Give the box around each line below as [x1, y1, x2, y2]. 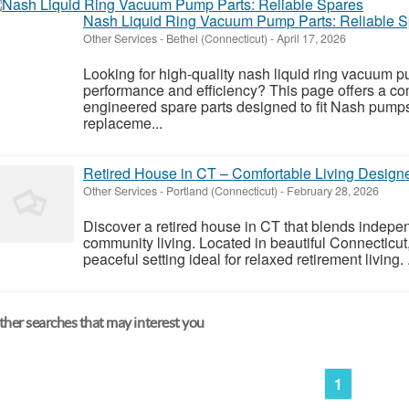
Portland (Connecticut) [166, 182, 278, 199]
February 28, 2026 [284, 182, 379, 199]
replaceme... [83, 111, 163, 133]
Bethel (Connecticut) [166, 29, 267, 47]
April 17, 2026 [274, 29, 346, 47]
